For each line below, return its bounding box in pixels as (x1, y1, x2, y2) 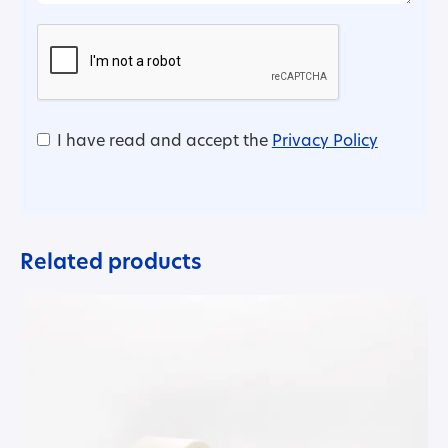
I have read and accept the (56, 134, 272, 150)
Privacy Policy (271, 134, 378, 150)
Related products (20, 253, 202, 275)
